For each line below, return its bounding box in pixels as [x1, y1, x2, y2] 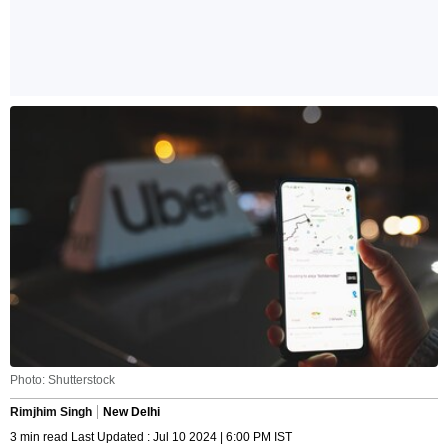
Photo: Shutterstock [10, 373, 115, 388]
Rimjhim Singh [10, 405, 92, 420]
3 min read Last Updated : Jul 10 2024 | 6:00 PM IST [10, 430, 292, 445]
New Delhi [103, 405, 160, 420]
